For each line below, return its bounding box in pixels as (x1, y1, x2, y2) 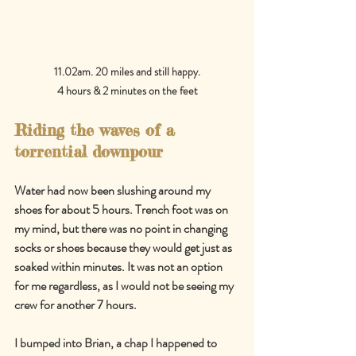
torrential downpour (14, 141, 163, 161)
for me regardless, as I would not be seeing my (14, 276, 236, 295)
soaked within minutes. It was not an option (14, 257, 225, 276)
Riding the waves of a (14, 119, 180, 140)
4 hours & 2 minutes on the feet (56, 82, 198, 99)
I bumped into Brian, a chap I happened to (14, 333, 219, 352)
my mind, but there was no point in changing (14, 219, 230, 238)
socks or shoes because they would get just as (14, 238, 234, 257)
